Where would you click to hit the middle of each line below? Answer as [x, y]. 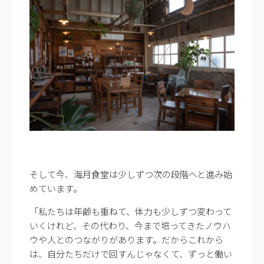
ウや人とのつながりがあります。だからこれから [126, 239]
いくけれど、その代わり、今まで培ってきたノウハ [130, 225]
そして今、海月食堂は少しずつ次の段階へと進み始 [131, 174]
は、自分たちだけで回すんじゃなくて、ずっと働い [131, 253]
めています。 [56, 188]
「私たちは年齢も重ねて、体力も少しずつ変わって [131, 211]
